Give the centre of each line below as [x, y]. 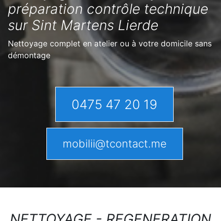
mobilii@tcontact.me [114, 144]
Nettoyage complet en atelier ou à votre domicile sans [110, 43]
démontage [29, 55]
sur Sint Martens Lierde [83, 25]
